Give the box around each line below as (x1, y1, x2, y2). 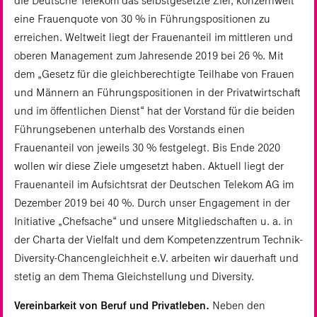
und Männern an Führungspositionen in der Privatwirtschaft (14, 86, 301, 100)
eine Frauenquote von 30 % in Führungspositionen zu (14, 12, 270, 26)
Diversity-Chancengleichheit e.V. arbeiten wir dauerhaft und (14, 251, 299, 265)
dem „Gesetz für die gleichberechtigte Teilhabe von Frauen (14, 67, 294, 81)
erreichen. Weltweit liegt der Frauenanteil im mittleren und (14, 30, 293, 45)
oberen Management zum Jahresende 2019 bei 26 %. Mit (14, 49, 284, 63)
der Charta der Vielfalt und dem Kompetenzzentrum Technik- (14, 233, 302, 247)
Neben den (209, 299, 265, 313)
